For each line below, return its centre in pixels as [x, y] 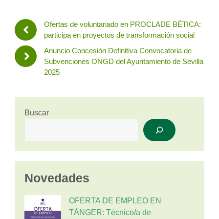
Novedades [57, 178]
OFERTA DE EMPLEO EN [115, 201]
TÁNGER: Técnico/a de [110, 212]
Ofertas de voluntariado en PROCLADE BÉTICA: [123, 24]
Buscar [37, 113]
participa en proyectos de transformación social [120, 35]
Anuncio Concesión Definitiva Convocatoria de [118, 51]
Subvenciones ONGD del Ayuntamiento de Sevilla [124, 61]
